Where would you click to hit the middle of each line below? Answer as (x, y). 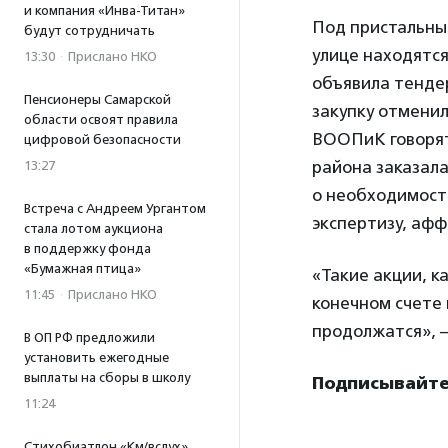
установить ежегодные (96, 357)
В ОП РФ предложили (89, 337)
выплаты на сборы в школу (107, 377)
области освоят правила (101, 119)
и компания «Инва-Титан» (104, 10)
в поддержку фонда (87, 248)
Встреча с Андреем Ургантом (115, 208)
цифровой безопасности (102, 139)
